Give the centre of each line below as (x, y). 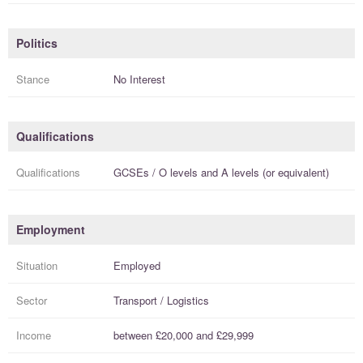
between (135, 335)
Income (34, 335)
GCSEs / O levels (156, 173)
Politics (37, 43)
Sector (32, 301)
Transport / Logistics (161, 301)
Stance (33, 79)
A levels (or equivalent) (275, 173)
